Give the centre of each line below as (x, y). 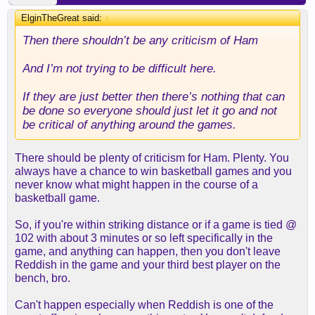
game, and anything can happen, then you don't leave (148, 251)
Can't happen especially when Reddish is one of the (144, 305)
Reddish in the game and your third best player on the (148, 265)
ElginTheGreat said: (63, 18)
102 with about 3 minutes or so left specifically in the (144, 238)
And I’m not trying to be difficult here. (120, 68)
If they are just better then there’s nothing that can (154, 96)
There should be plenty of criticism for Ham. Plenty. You (152, 158)
